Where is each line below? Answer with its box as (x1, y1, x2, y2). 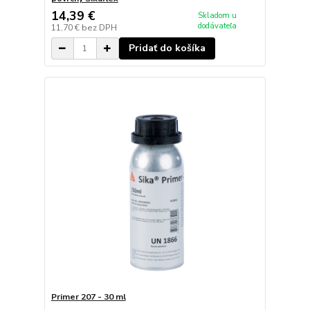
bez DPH (81, 22, 117, 34)
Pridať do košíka (128, 42, 206, 55)
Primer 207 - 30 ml (51, 291, 126, 302)
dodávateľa (198, 21, 237, 32)
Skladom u (198, 10, 237, 21)
